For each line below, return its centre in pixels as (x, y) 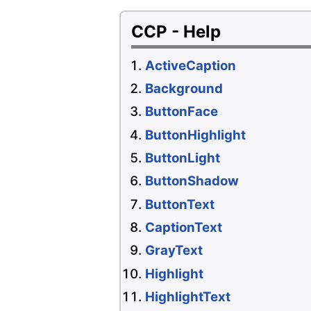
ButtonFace (182, 112)
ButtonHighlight (195, 135)
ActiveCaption (191, 65)
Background (184, 89)
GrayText (174, 251)
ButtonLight (183, 158)
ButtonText (180, 204)
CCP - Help (176, 32)
